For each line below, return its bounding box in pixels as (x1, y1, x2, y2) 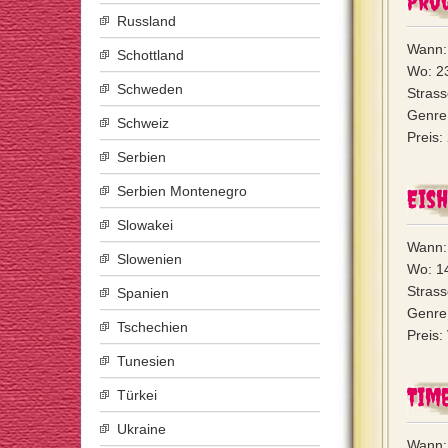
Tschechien (117, 319, 188, 335)
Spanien (117, 285, 169, 301)
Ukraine (117, 421, 166, 437)
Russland (117, 13, 176, 29)
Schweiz (117, 115, 169, 131)
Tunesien (117, 353, 175, 369)
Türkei (117, 387, 157, 403)
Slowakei (117, 217, 173, 233)
